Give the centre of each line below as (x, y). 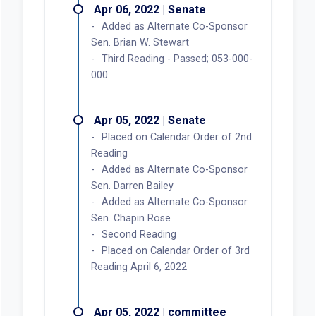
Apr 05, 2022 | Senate (150, 120)
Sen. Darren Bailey (132, 186)
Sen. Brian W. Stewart (140, 42)
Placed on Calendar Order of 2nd (176, 137)
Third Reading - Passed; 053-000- (177, 59)
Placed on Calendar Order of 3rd (175, 250)
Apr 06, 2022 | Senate (150, 9)
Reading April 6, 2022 (139, 267)
